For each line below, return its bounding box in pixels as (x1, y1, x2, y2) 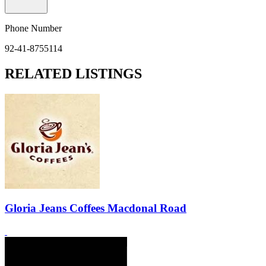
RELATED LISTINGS (5, 65, 142, 81)
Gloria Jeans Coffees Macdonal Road (5, 202, 186, 215)
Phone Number (5, 23, 62, 33)
